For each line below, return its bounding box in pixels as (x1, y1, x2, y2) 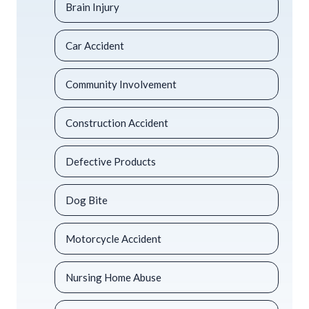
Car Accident (66, 39, 124, 52)
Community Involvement (66, 77, 177, 90)
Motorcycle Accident (66, 232, 161, 245)
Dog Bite (66, 193, 108, 206)
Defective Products (66, 154, 156, 168)
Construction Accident (66, 116, 168, 129)
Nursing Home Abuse (66, 270, 161, 283)
